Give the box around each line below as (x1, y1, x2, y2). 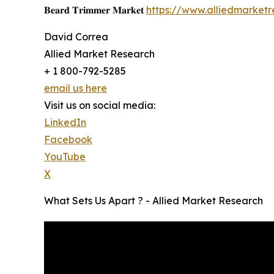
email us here (44, 81, 107, 94)
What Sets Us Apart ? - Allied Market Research (44, 194, 263, 207)
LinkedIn (44, 116, 86, 128)
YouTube (44, 150, 86, 163)
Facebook (44, 133, 92, 146)
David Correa (44, 30, 108, 43)
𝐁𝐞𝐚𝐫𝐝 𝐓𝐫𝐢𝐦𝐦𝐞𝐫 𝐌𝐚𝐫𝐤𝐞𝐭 (44, 3, 146, 16)
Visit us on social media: (44, 98, 155, 111)
